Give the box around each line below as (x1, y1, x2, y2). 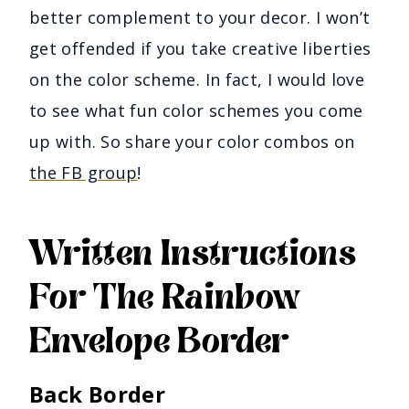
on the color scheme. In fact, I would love (29, 68, 365, 90)
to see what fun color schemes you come (29, 99, 363, 121)
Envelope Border (29, 317, 289, 365)
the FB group (29, 161, 138, 184)
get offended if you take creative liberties (29, 37, 372, 59)
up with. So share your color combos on (29, 130, 355, 152)
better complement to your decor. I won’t (29, 5, 371, 28)
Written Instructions (29, 229, 357, 278)
